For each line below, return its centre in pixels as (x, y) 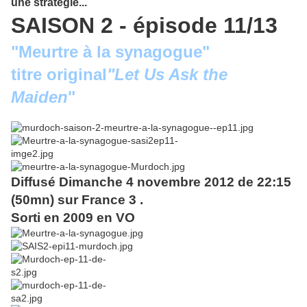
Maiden (39, 97)
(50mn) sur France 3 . (77, 200)
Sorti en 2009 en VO (73, 218)
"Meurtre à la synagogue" (110, 52)
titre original (59, 75)
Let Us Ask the (171, 75)
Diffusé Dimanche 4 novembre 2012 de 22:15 (151, 182)
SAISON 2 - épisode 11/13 (144, 26)
